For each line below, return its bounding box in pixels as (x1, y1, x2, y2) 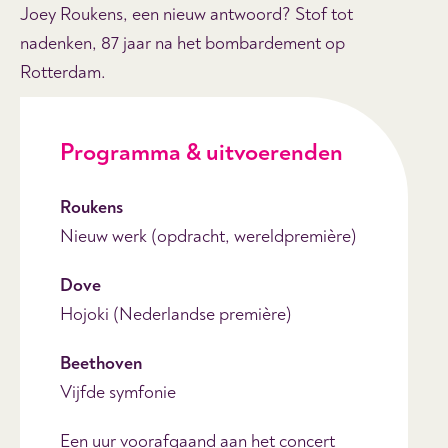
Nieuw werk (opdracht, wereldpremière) (60, 224, 357, 248)
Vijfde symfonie (60, 380, 176, 404)
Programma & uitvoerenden (60, 137, 343, 167)
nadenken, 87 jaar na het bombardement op (20, 31, 345, 55)
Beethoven (60, 351, 142, 375)
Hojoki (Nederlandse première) (60, 302, 292, 326)
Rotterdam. (20, 60, 106, 84)
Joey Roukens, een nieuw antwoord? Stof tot (20, 2, 353, 26)
